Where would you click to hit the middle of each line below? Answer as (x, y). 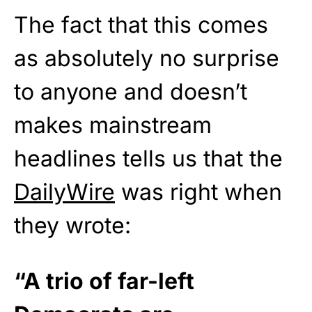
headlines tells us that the (148, 159)
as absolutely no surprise (147, 58)
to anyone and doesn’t (131, 92)
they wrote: (72, 226)
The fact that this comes (141, 25)
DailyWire (64, 192)
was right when (198, 192)
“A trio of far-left (104, 281)
